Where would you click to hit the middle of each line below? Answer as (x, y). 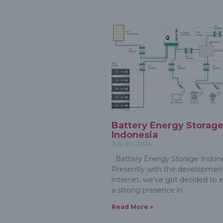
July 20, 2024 (131, 144)
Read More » (132, 207)
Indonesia (135, 135)
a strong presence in (147, 190)
